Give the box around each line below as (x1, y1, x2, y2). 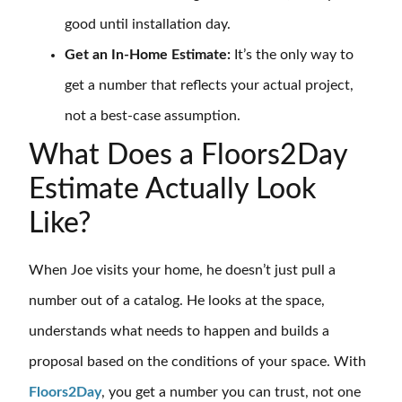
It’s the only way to (234, 48, 354, 63)
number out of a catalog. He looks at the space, (29, 293, 325, 309)
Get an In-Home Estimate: (65, 48, 234, 63)
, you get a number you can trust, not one (101, 385, 361, 400)
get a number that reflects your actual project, (65, 78, 354, 93)
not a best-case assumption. (65, 109, 240, 124)
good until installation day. (65, 17, 231, 32)
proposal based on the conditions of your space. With (29, 354, 366, 370)
